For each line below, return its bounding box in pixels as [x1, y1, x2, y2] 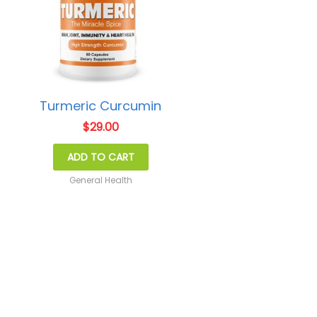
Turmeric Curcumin [40, 96, 162, 115]
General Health [69, 174, 132, 186]
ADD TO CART [67, 149, 134, 164]
